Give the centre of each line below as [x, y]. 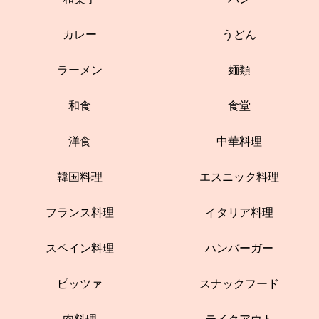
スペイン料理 [80, 248]
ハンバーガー [239, 248]
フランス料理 [80, 213]
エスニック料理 [239, 177]
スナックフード [239, 284]
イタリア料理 [239, 213]
